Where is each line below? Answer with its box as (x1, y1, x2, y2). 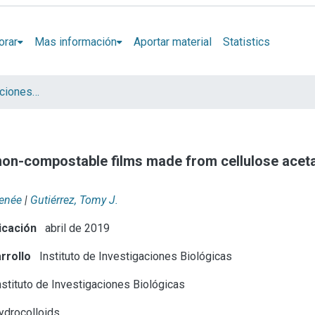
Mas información (34, 34, 117, 49)
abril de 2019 (42, 221, 110, 235)
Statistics (222, 34, 270, 49)
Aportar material (133, 34, 212, 49)
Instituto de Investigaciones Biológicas (37, 249, 233, 263)
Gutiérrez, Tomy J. (30, 193, 118, 207)
